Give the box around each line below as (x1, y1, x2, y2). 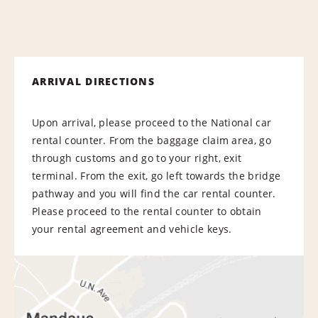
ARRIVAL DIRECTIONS (32, 74, 155, 88)
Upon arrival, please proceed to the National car (32, 115, 272, 129)
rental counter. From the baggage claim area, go (32, 133, 272, 147)
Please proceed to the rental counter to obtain (32, 204, 262, 218)
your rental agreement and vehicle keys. (32, 221, 232, 236)
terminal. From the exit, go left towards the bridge (32, 168, 281, 182)
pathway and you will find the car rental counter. (32, 186, 276, 200)
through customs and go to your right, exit (32, 150, 242, 165)
